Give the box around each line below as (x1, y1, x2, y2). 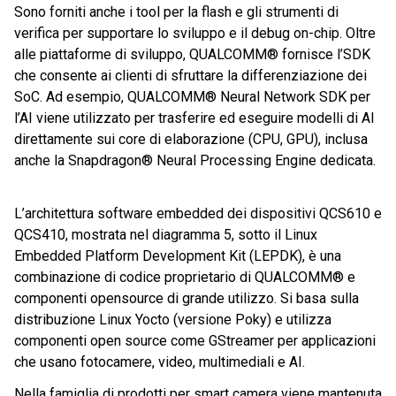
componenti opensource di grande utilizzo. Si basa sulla (14, 290, 359, 308)
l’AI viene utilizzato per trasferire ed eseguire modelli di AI (14, 110, 375, 127)
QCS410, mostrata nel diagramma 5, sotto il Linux (14, 226, 317, 244)
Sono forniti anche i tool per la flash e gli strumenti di (14, 4, 339, 21)
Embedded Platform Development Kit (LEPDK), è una (14, 247, 341, 265)
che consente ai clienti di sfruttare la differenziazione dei (14, 67, 367, 85)
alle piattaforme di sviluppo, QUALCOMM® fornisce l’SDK (14, 46, 370, 64)
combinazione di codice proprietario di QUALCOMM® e (14, 269, 355, 286)
